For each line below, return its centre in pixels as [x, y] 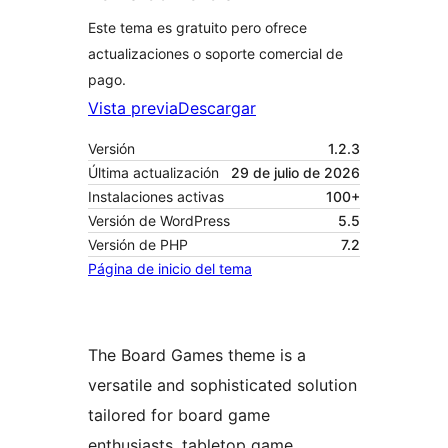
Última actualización [153, 173]
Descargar [217, 108]
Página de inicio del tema [170, 269]
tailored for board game [179, 415]
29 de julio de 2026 [295, 173]
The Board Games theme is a [197, 355]
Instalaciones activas [156, 197]
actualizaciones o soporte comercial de [215, 54]
